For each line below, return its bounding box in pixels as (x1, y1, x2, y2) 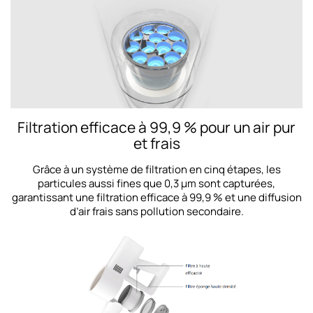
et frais (133, 133, 180, 154)
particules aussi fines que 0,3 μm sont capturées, (38, 176, 275, 191)
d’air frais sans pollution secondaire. (69, 204, 244, 219)
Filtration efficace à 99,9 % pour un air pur (17, 117, 296, 138)
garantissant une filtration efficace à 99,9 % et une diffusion (11, 190, 302, 205)
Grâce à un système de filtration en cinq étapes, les (32, 162, 281, 177)
